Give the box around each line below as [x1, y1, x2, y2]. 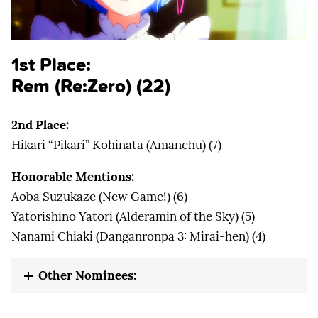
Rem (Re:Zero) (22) [11, 71, 170, 99]
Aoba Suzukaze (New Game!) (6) [11, 188, 187, 204]
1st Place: [11, 50, 91, 78]
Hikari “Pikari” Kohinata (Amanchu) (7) [11, 136, 221, 153]
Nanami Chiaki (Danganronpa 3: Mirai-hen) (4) [11, 228, 265, 244]
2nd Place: [11, 116, 69, 133]
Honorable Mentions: [11, 168, 134, 185]
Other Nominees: [38, 267, 136, 283]
